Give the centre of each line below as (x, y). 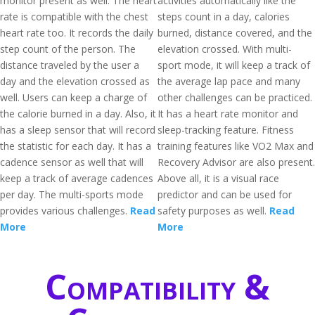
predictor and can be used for (225, 194)
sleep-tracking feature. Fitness (226, 130)
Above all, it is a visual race (218, 178)
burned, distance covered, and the (235, 33)
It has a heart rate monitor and (228, 114)
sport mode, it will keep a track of (234, 65)
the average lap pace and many (229, 81)
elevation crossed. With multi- (225, 49)
